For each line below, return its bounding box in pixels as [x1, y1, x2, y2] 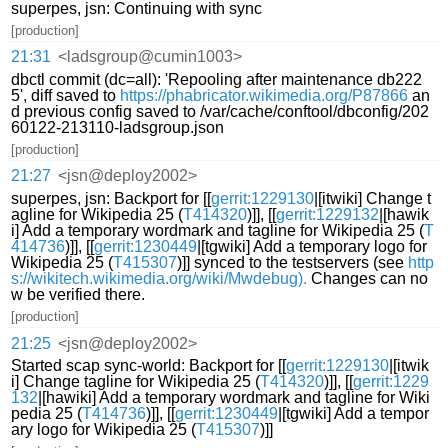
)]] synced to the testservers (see [177, 253, 409, 271]
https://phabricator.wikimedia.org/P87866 [120, 86, 409, 104]
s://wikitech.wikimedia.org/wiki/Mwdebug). [11, 269, 308, 287]
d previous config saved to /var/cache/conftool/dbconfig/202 [11, 102, 430, 120]
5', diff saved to [11, 86, 121, 104]
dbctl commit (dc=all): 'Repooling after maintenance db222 [11, 70, 423, 88]
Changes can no [307, 269, 429, 287]
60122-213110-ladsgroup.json [11, 118, 225, 136]
